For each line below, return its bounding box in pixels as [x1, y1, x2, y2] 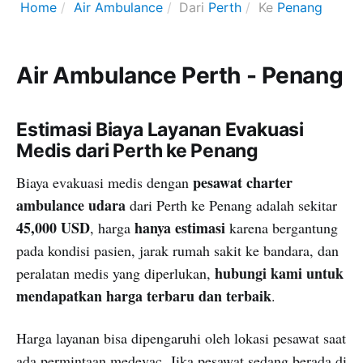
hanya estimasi [135, 216, 225, 238]
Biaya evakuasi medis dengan [16, 172, 193, 192]
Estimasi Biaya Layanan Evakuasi [16, 117, 304, 141]
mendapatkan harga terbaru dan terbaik [16, 284, 271, 306]
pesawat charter [193, 171, 293, 193]
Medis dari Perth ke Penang [16, 139, 259, 162]
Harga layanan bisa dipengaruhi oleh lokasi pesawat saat [16, 327, 346, 348]
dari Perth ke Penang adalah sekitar [126, 194, 337, 215]
